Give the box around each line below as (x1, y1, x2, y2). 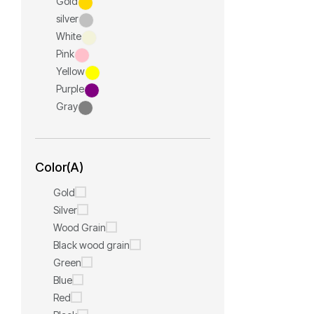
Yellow (56, 65, 85, 77)
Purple (56, 83, 84, 95)
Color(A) (35, 160, 83, 175)
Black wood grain (53, 239, 130, 251)
